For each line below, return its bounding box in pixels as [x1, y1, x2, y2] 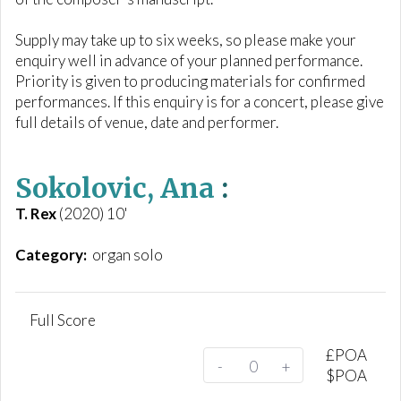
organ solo [87, 245, 166, 264]
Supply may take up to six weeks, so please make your [15, 30, 356, 49]
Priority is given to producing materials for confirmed [15, 72, 365, 90]
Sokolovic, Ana [15, 171, 215, 205]
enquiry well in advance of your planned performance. [15, 51, 363, 70]
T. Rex [15, 204, 56, 223]
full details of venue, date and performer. [15, 113, 278, 132]
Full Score [30, 310, 96, 329]
